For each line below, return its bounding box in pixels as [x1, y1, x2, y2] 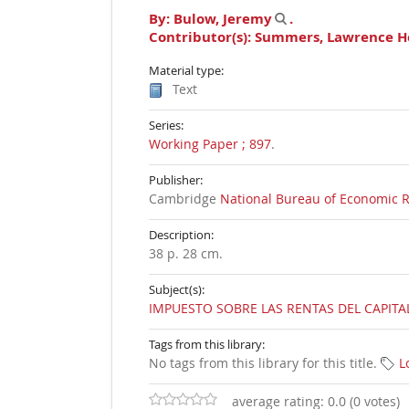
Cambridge [149, 190, 220, 207]
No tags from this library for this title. [149, 354, 377, 372]
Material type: [149, 62, 224, 79]
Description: [149, 226, 214, 243]
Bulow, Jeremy [173, 9, 272, 28]
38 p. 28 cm [149, 245, 219, 262]
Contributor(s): [149, 27, 255, 47]
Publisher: [149, 172, 203, 188]
